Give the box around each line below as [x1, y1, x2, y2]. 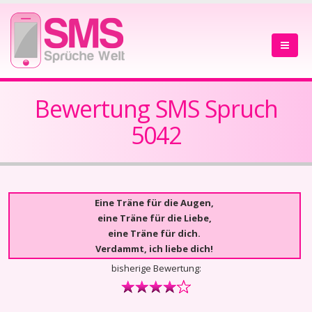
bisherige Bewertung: [111, 262, 201, 274]
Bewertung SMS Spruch [34, 93, 278, 125]
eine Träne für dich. [108, 227, 201, 240]
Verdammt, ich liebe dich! [95, 242, 214, 255]
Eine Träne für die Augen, [95, 196, 214, 209]
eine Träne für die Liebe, [97, 212, 212, 224]
